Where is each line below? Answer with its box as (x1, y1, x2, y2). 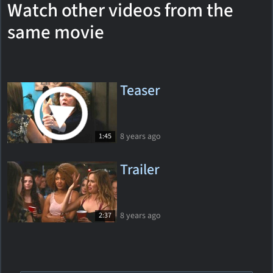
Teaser (120, 80, 160, 101)
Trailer (120, 159, 160, 180)
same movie (7, 19, 104, 46)
